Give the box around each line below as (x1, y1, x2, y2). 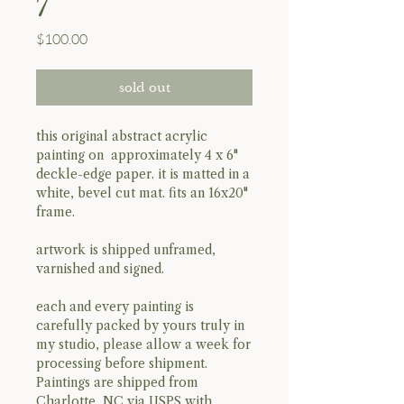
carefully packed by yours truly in (36, 317, 244, 334)
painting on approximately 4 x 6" (36, 146, 238, 163)
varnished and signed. (36, 260, 164, 277)
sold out (118, 78, 170, 96)
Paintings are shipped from (36, 373, 198, 390)
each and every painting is (36, 298, 194, 315)
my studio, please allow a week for (36, 335, 251, 353)
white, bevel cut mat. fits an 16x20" (36, 184, 248, 201)
